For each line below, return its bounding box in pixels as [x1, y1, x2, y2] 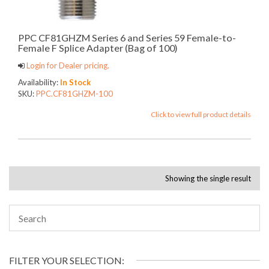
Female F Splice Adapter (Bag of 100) [18, 41, 178, 53]
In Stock [60, 77, 91, 87]
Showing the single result [165, 174, 251, 183]
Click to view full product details [151, 110, 251, 119]
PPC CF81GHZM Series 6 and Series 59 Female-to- [18, 31, 236, 43]
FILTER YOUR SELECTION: [9, 255, 124, 266]
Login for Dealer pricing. [25, 60, 109, 70]
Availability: [18, 77, 60, 87]
